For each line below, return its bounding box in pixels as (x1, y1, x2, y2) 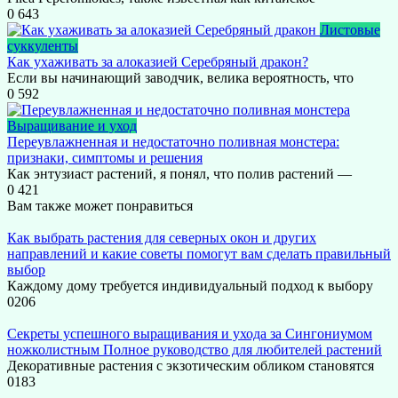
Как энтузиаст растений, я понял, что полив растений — (7, 166, 352, 182)
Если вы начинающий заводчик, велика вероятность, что (7, 70, 354, 86)
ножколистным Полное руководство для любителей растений (7, 342, 382, 358)
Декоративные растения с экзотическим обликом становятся (7, 358, 374, 374)
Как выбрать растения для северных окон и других (7, 230, 316, 246)
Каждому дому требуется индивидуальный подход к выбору (7, 278, 373, 294)
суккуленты (7, 38, 78, 54)
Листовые (320, 22, 380, 38)
